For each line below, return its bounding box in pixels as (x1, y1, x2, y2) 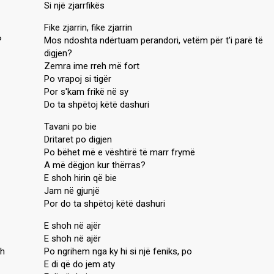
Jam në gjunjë (44, 185, 100, 196)
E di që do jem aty (44, 259, 115, 270)
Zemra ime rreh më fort (44, 61, 139, 72)
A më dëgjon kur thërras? (44, 160, 146, 171)
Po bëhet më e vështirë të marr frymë (44, 147, 195, 158)
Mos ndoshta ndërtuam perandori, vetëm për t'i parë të (44, 35, 263, 46)
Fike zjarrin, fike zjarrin (44, 22, 132, 33)
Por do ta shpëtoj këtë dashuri (44, 198, 165, 209)
